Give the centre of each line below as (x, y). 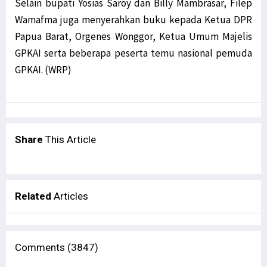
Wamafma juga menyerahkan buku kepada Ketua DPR (133, 20)
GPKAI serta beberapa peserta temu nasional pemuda (133, 53)
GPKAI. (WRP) (43, 70)
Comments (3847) (57, 248)
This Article (69, 140)
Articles (71, 196)
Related (34, 196)
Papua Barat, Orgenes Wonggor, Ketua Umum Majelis (133, 37)
